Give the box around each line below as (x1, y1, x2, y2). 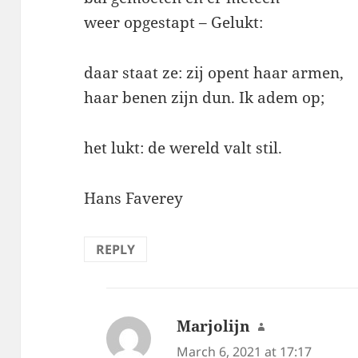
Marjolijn (177, 316, 251, 337)
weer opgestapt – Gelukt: (84, 12, 264, 34)
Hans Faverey (84, 188, 184, 209)
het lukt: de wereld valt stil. (84, 137, 283, 159)
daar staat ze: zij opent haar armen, (84, 62, 344, 84)
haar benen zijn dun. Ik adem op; (84, 87, 325, 109)
